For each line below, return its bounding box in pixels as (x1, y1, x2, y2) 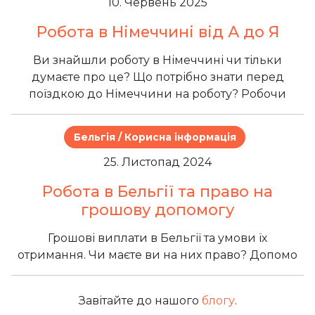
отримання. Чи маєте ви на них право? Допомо (18, 247, 297, 262)
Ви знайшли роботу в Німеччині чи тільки (33, 53, 282, 67)
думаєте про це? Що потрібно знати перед (31, 70, 284, 84)
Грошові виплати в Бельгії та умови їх (48, 231, 267, 245)
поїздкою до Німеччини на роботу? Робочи (29, 86, 286, 101)
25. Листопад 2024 (103, 155, 212, 169)
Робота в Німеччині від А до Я (36, 22, 279, 41)
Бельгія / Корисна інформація (73, 131, 236, 143)
